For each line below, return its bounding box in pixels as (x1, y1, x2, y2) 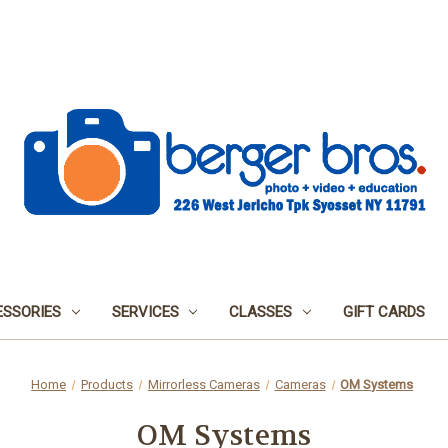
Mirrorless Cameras (147, 376, 260, 392)
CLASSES (229, 302, 293, 321)
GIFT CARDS (343, 302, 426, 321)
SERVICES (111, 302, 179, 321)
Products (80, 376, 133, 392)
